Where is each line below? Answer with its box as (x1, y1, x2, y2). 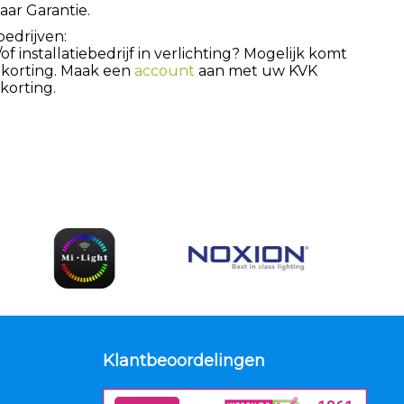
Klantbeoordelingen (102, 351, 265, 372)
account (134, 61, 195, 79)
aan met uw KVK (195, 61, 317, 79)
